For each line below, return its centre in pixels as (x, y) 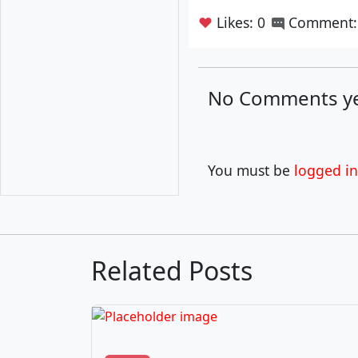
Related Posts (172, 270)
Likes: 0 (241, 22)
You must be (251, 170)
